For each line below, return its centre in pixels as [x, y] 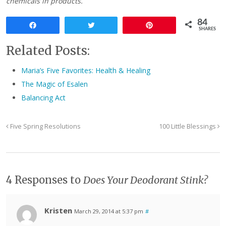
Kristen [58, 211]
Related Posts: [48, 51]
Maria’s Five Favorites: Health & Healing [86, 71]
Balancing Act [43, 98]
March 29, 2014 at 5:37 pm [109, 211]
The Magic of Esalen [54, 84]
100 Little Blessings [188, 127]
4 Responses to [45, 180]
